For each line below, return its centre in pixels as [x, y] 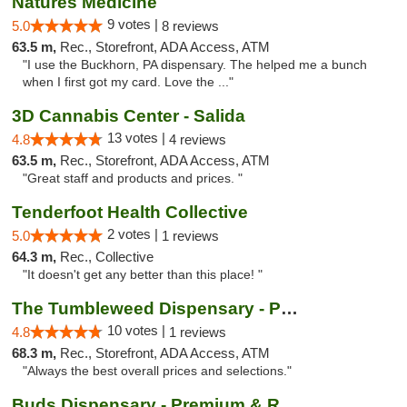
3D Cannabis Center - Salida [129, 116]
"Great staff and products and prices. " [133, 179]
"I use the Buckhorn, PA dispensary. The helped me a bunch [195, 65]
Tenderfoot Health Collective [130, 212]
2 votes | [134, 234]
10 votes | [138, 330]
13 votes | [138, 138]
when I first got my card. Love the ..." [128, 82]
